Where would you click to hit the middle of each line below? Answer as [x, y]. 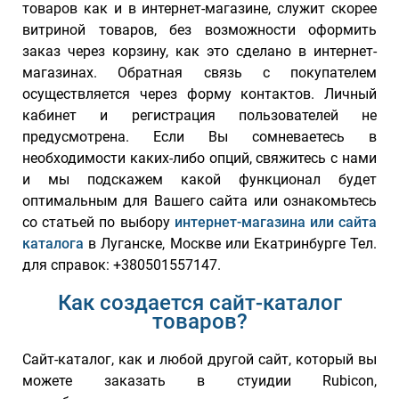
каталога [53, 244]
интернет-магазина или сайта [276, 223]
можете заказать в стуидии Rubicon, [199, 381]
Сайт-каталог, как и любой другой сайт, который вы [199, 360]
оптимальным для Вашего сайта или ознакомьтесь [199, 201]
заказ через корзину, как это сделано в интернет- [199, 52]
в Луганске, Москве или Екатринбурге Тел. [230, 244]
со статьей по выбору [98, 223]
